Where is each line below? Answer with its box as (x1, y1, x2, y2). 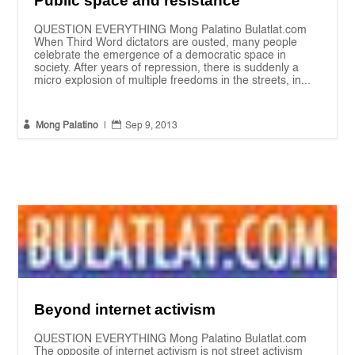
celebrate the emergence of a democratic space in (34, 50, 287, 62)
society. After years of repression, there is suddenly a (34, 63, 300, 74)
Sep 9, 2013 (125, 121, 178, 132)
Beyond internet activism (34, 300, 216, 318)
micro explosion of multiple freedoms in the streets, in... (34, 75, 311, 87)
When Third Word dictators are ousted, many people (34, 37, 298, 49)
